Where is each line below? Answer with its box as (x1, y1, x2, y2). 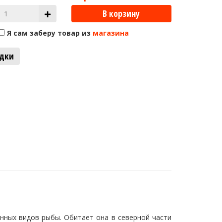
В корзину (103, 7, 140, 19)
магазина (93, 28, 129, 38)
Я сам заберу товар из (5, 28, 93, 38)
